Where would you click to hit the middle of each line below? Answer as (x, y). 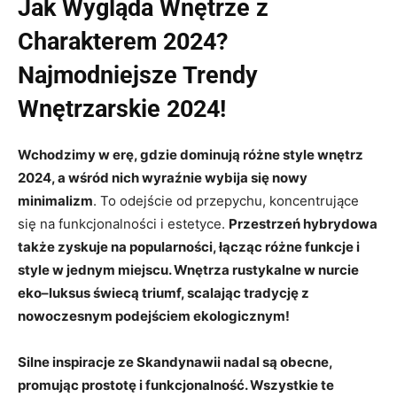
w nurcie (330, 269)
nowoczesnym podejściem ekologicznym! (154, 315)
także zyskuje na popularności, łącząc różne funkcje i (189, 246)
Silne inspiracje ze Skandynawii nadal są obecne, (175, 362)
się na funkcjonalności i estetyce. (123, 223)
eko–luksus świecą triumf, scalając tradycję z (163, 292)
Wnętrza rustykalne (237, 269)
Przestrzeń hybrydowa (303, 223)
